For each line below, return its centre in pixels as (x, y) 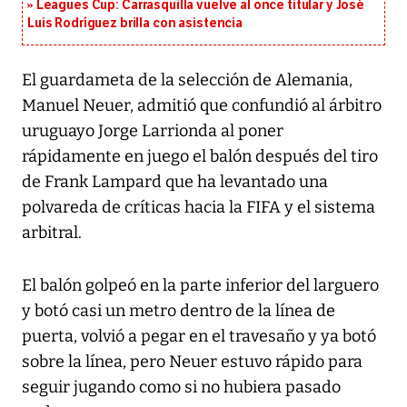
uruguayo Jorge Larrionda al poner (153, 131)
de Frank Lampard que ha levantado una (175, 182)
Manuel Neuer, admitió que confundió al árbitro (202, 106)
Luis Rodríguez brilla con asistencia (135, 24)
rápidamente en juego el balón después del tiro (200, 157)
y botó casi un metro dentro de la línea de (179, 311)
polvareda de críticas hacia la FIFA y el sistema (199, 208)
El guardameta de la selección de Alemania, (187, 80)
